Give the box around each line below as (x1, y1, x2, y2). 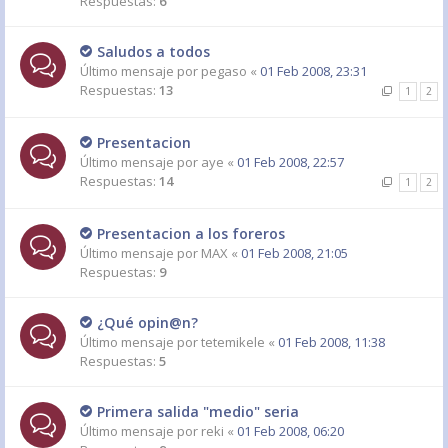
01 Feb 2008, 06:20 (237, 422, 344, 440)
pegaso (201, 62, 247, 80)
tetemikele (201, 333, 265, 351)
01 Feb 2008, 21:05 (241, 244, 348, 262)
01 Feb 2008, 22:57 (237, 153, 344, 171)
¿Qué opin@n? (97, 313, 198, 332)
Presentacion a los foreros (97, 224, 285, 243)
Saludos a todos (97, 42, 210, 61)
